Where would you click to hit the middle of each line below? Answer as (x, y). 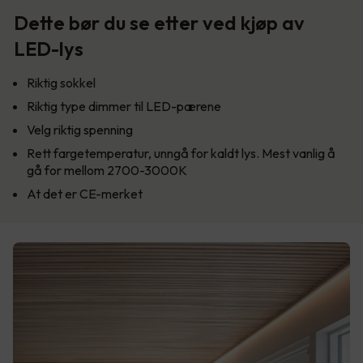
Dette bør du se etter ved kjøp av (159, 23)
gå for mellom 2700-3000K (107, 171)
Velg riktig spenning (80, 130)
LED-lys (49, 49)
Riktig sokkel (61, 83)
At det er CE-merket (85, 194)
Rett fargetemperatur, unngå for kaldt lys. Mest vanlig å (181, 154)
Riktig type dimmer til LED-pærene (124, 107)
